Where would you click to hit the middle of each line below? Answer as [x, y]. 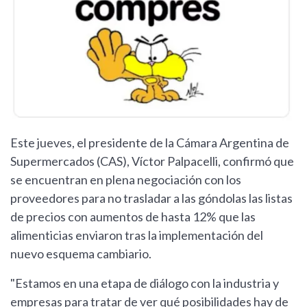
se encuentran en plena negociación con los [126, 180]
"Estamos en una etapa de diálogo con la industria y [145, 283]
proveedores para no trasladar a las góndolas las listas [151, 198]
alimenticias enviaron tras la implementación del [137, 235]
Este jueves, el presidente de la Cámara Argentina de [150, 143]
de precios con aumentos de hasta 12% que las [133, 217]
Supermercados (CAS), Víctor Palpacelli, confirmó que [152, 161]
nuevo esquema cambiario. [81, 254]
